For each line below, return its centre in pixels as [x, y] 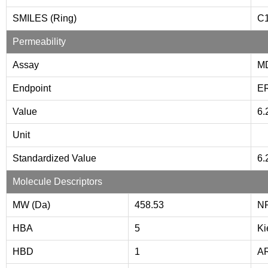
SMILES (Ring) [45, 18]
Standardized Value [54, 158]
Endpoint [32, 88]
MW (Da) [31, 205]
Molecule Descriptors [57, 181]
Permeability [39, 41]
